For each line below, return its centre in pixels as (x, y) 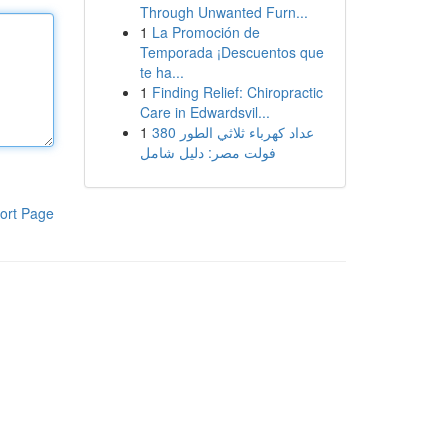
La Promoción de (205, 32)
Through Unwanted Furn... (223, 12)
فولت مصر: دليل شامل (207, 152)
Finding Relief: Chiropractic (237, 92)
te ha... (161, 72)
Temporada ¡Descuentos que (231, 52)
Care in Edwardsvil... (204, 112)
